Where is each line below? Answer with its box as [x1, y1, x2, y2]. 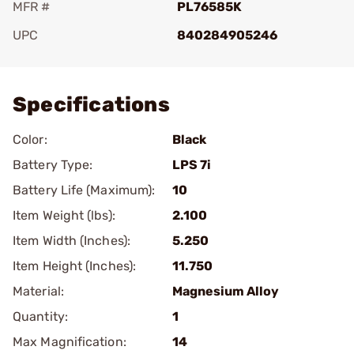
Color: [13, 132, 47, 147]
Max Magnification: [13, 334, 126, 349]
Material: [13, 284, 64, 299]
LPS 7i [172, 157, 211, 172]
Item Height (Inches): [13, 258, 137, 273]
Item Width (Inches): [13, 233, 130, 248]
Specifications [13, 92, 170, 117]
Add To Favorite [35, 50, 128, 65]
